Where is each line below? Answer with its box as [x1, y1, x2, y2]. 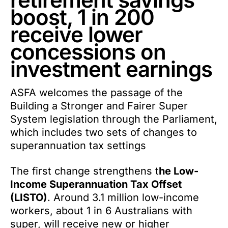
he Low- [159, 165, 198, 177]
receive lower [10, 21, 142, 47]
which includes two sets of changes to [10, 126, 197, 138]
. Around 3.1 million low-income [47, 191, 199, 204]
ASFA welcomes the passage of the [10, 87, 183, 99]
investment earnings [10, 56, 212, 82]
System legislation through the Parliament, [10, 113, 217, 125]
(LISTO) [10, 191, 47, 204]
